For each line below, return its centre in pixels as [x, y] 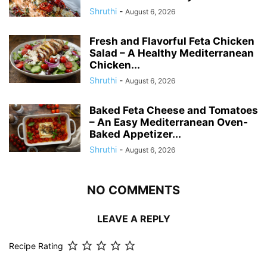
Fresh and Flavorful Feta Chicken [172, 41]
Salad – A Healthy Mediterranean [172, 53]
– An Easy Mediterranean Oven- [169, 122]
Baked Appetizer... [135, 134]
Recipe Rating [36, 246]
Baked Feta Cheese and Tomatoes [174, 110]
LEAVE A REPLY [133, 218]
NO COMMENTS [133, 190]
